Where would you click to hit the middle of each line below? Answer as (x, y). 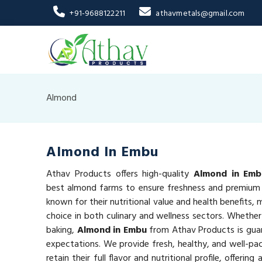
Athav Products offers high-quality (120, 174)
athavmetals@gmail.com (200, 14)
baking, (62, 230)
